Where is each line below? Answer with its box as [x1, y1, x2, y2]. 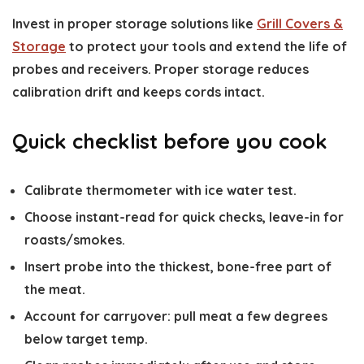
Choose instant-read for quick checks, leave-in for [24, 209, 344, 225]
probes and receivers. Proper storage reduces [12, 61, 309, 77]
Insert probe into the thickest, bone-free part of [24, 258, 331, 275]
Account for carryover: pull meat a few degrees [24, 308, 327, 324]
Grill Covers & [257, 15, 343, 32]
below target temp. [24, 331, 148, 347]
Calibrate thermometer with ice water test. [24, 182, 297, 198]
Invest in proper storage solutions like [12, 15, 257, 32]
